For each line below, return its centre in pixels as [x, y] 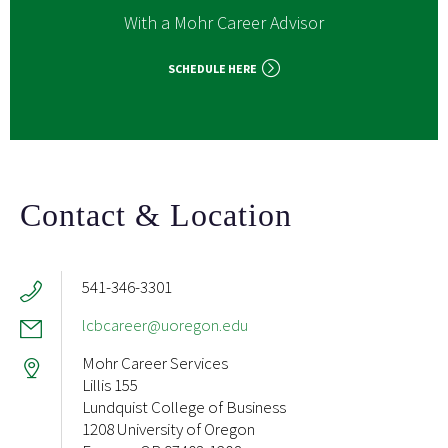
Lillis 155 [110, 385]
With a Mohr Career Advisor [224, 23]
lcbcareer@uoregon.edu [165, 325]
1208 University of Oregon [168, 429]
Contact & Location [156, 215]
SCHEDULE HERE [212, 69]
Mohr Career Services [155, 363]
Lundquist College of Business [184, 407]
